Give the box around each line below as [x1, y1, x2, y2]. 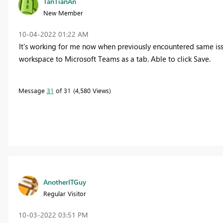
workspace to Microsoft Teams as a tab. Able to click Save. [18, 53, 213, 64]
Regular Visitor [43, 189, 86, 198]
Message [18, 86, 47, 95]
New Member [43, 8, 83, 17]
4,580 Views [75, 86, 109, 95]
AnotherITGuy [43, 177, 86, 187]
